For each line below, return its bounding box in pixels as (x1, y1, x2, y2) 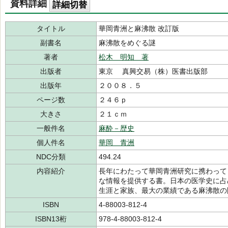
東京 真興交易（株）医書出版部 (99, 67, 208, 75)
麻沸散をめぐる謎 (99, 39, 156, 47)
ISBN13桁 (35, 215, 67, 223)
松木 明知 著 (99, 53, 149, 61)
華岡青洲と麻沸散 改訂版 (99, 24, 179, 33)
